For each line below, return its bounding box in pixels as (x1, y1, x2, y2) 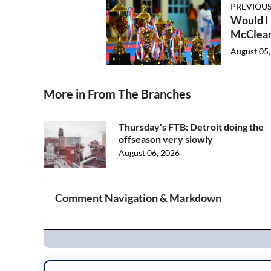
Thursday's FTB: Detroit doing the (119, 121, 264, 132)
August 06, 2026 (119, 148, 180, 158)
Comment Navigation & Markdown (55, 191, 222, 205)
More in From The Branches (44, 87, 191, 101)
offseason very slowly (119, 133, 213, 145)
